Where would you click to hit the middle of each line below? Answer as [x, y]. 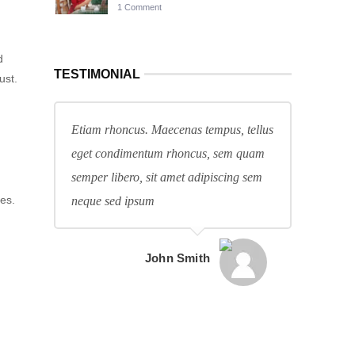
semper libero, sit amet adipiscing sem [167, 177]
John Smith [177, 258]
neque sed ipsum [113, 201]
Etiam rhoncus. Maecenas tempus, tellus [172, 130]
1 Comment [139, 7]
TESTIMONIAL [97, 74]
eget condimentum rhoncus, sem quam [168, 153]
